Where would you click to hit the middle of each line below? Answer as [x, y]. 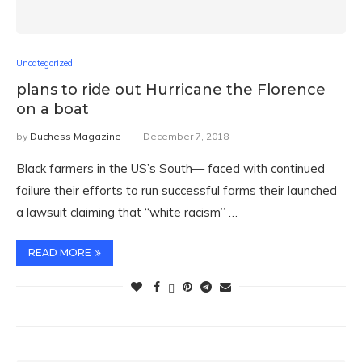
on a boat [53, 109]
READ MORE [60, 253]
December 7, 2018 [186, 136]
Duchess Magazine [76, 136]
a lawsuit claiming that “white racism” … [127, 212]
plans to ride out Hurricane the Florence [171, 90]
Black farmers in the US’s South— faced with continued [170, 168]
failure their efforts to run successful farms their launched [177, 190]
